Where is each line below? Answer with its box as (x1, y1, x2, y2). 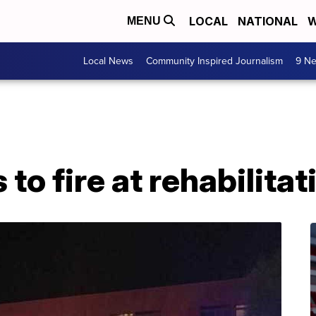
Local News (83, 54, 133, 68)
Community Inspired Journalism (146, 54, 283, 68)
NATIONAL (238, 14, 298, 28)
